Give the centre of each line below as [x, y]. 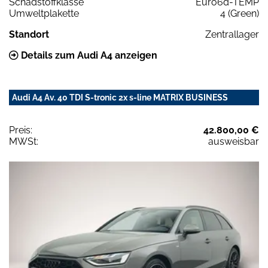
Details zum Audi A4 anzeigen [88, 55]
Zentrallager [232, 34]
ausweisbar [234, 141]
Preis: [21, 130]
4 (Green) [240, 13]
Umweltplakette [44, 13]
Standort [29, 34]
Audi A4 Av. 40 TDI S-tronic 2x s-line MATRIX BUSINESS [120, 97]
